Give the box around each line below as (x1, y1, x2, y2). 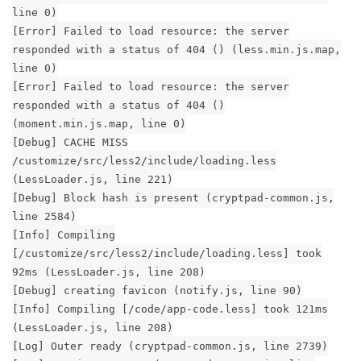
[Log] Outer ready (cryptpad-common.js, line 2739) (12, 339, 328, 352)
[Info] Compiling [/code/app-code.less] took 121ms (12, 302, 328, 315)
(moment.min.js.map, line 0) (12, 117, 186, 130)
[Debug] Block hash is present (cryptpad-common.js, (12, 191, 334, 204)
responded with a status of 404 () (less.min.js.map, (12, 43, 341, 56)
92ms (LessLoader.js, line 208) (12, 265, 205, 278)
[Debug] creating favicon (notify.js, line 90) (12, 284, 302, 297)
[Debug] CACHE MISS (12, 135, 128, 148)
